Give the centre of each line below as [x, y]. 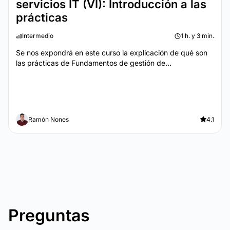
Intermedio [38, 36]
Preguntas [49, 215]
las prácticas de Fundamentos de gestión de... [94, 63]
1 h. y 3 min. [197, 36]
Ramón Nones [49, 119]
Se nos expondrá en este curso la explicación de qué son [112, 53]
